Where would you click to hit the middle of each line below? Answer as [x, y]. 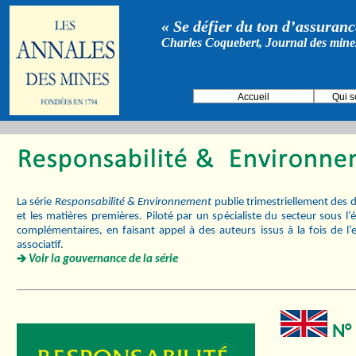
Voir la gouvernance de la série [102, 259]
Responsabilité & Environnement [133, 202]
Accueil [253, 97]
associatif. [40, 245]
